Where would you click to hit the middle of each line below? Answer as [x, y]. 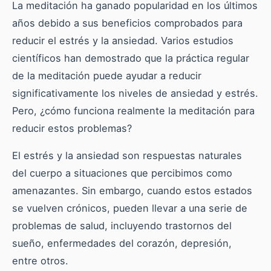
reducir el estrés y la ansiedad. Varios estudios [123, 40]
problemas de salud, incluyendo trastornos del [122, 225]
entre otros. [40, 260]
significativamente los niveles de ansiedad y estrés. [135, 93]
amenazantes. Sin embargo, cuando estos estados [132, 190]
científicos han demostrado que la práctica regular [131, 58]
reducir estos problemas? [72, 128]
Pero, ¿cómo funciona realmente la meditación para [133, 110]
